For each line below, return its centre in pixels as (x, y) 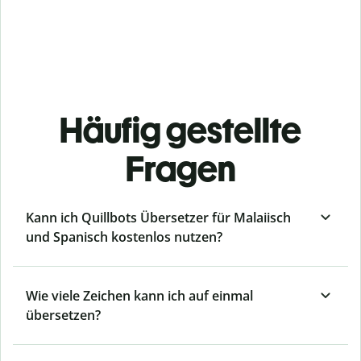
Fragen (180, 169)
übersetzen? (63, 315)
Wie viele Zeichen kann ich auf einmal (139, 296)
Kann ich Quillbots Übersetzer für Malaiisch (158, 218)
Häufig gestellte (180, 131)
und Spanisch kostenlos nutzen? (124, 237)
